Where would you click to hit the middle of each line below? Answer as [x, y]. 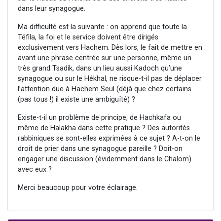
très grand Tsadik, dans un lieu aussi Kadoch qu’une [100, 69]
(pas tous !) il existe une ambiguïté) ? [76, 100]
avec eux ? [35, 170]
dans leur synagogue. [52, 9]
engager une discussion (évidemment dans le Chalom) [105, 159]
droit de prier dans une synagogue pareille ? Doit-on [100, 149]
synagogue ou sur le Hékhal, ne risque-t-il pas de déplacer [110, 79]
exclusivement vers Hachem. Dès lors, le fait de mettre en [110, 48]
